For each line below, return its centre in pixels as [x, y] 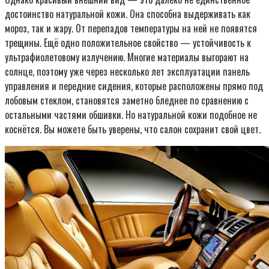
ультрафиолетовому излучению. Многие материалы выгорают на [127, 57]
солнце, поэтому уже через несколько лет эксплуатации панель [127, 72]
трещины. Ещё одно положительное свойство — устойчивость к [128, 43]
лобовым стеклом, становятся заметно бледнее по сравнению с [127, 101]
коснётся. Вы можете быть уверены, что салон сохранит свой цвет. [133, 129]
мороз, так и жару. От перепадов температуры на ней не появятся [131, 29]
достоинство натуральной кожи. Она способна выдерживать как [128, 14]
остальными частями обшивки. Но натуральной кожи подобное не [131, 115]
